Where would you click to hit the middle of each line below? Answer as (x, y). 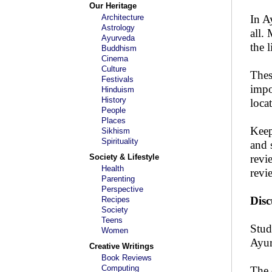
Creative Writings (121, 246)
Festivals (117, 79)
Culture (114, 69)
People (114, 110)
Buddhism (119, 48)
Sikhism (116, 131)
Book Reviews (127, 258)
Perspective (122, 189)
